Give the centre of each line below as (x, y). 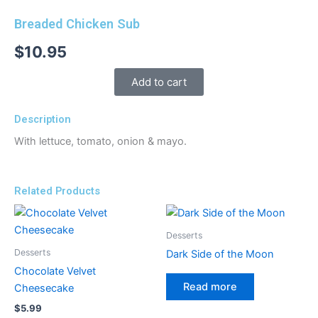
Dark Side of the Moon (220, 254)
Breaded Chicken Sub (77, 24)
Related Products (57, 191)
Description (43, 119)
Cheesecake (44, 289)
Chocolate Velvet (55, 272)
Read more (210, 286)
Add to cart (159, 82)
